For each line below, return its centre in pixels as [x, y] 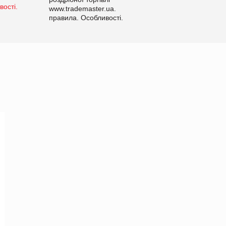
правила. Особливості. [86, 17]
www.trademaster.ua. [82, 8]
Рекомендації [171, 26]
